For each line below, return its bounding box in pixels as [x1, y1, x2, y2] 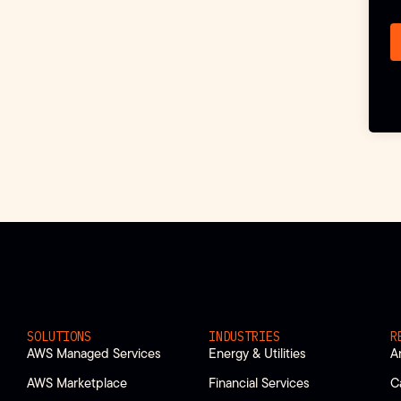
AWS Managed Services [27, 344, 161, 363]
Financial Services [209, 373, 311, 393]
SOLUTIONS [27, 328, 91, 345]
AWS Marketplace [27, 373, 127, 393]
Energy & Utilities [209, 344, 307, 363]
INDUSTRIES [209, 328, 281, 345]
